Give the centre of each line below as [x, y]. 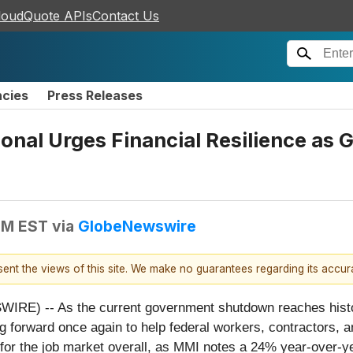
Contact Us [126, 16]
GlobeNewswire [137, 226]
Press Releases [95, 95]
